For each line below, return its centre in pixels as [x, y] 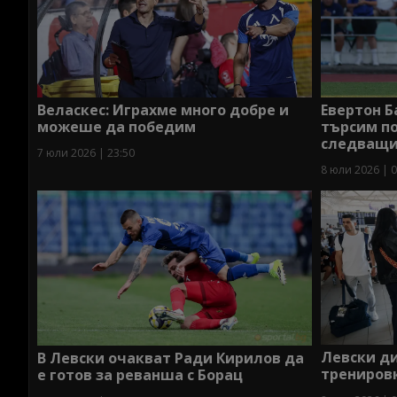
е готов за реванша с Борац [140, 374]
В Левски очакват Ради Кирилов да [171, 358]
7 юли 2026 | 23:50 [86, 153]
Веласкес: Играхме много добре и [163, 110]
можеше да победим [117, 127]
